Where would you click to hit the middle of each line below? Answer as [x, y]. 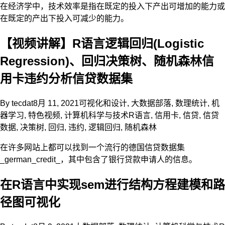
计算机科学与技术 [96, 116]
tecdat [22, 103]
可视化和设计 [103, 103]
